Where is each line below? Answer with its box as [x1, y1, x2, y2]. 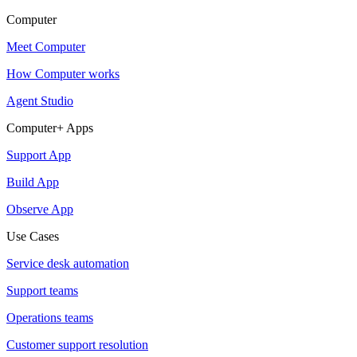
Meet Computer [6, 39, 85, 53]
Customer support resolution [6, 337, 148, 351]
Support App [6, 147, 71, 162]
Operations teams [6, 310, 93, 324]
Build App [6, 175, 59, 189]
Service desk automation [6, 256, 129, 270]
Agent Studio [6, 93, 73, 108]
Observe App [6, 202, 73, 216]
